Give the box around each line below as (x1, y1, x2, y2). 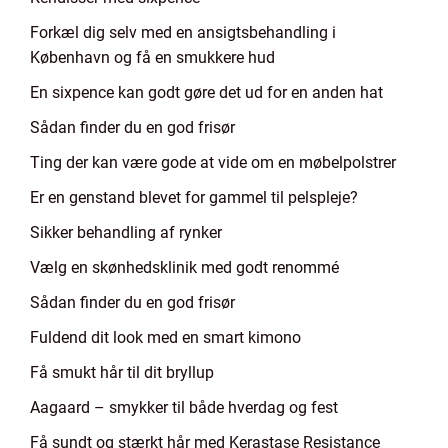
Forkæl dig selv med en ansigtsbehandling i (30, 23, 336, 42)
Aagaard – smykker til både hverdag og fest (30, 398, 338, 417)
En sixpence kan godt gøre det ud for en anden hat (30, 83, 383, 102)
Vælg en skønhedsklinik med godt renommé (30, 258, 339, 277)
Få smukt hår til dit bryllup (30, 363, 214, 382)
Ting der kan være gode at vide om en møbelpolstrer (30, 153, 396, 172)
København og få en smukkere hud (30, 48, 275, 67)
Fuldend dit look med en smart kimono (30, 328, 301, 347)
